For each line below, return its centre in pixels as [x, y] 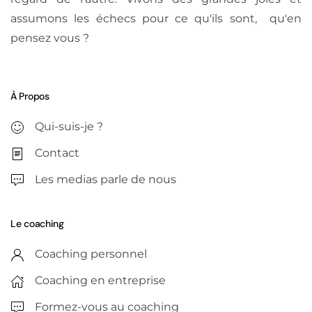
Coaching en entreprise [100, 281]
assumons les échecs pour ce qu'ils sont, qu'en [156, 19]
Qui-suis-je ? [69, 127]
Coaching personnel [91, 254]
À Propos [30, 96]
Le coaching [37, 224]
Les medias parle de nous [106, 180]
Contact [57, 153]
